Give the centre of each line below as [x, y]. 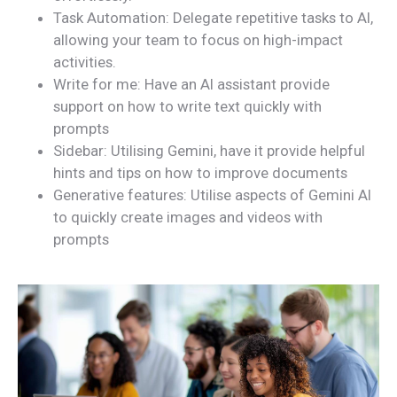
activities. [85, 62]
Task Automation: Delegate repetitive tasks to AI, [213, 17]
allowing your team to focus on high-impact [198, 39]
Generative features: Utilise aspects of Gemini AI [212, 195]
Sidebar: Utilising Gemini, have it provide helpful [209, 150]
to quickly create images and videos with [188, 217]
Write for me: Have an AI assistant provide [191, 84]
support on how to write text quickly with [187, 106]
